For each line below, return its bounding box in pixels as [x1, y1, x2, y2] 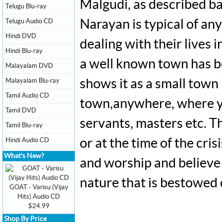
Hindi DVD [5, 33, 36, 40]
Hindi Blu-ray [5, 48, 43, 55]
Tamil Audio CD [5, 92, 49, 99]
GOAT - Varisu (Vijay [9, 184, 68, 191]
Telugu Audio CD [5, 18, 53, 25]
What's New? [4, 153, 44, 160]
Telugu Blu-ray [5, 3, 47, 10]
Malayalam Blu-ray [5, 77, 59, 84]
